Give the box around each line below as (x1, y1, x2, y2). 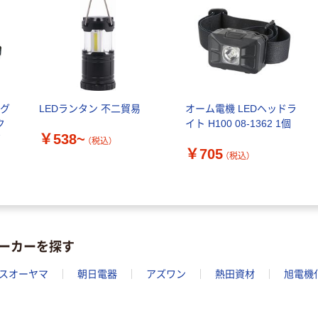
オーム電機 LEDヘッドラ (185, 102, 297, 114)
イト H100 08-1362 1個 (185, 117, 292, 129)
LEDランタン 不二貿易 (39, 102, 141, 114)
